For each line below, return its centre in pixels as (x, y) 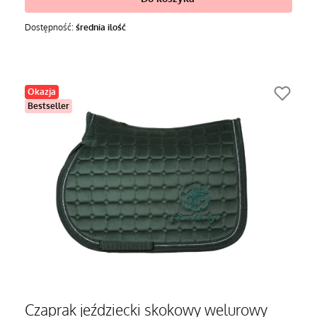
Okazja (42, 92)
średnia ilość (101, 27)
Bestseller (48, 106)
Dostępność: (50, 27)
